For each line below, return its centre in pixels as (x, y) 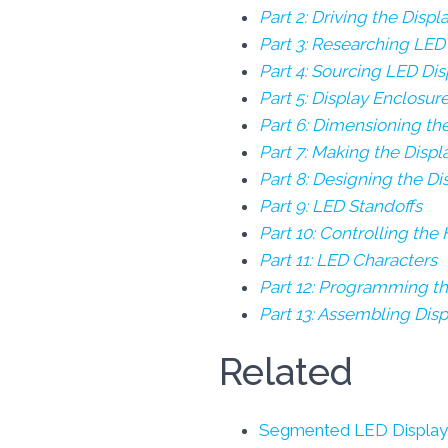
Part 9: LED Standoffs (340, 206)
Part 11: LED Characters (348, 260)
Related (286, 372)
